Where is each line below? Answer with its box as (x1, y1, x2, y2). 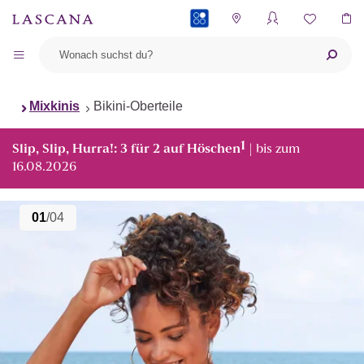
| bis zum (245, 143, 300, 156)
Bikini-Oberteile (93, 99, 183, 113)
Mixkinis (29, 99, 80, 113)
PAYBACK (181, 46, 243, 60)
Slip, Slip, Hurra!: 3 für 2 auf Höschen (12, 143, 240, 156)
